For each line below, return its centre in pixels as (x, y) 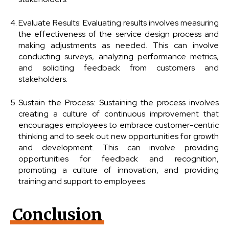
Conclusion (57, 215)
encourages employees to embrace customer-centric (119, 125)
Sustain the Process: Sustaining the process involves (119, 102)
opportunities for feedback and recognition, (119, 159)
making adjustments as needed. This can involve (119, 45)
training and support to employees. (83, 181)
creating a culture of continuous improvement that (119, 114)
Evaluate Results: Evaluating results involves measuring (119, 23)
